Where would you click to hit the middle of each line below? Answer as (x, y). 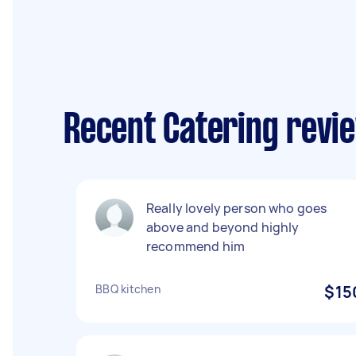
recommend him (195, 246)
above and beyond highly (223, 227)
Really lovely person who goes (237, 208)
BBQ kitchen (128, 289)
